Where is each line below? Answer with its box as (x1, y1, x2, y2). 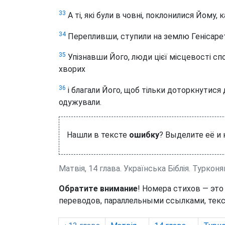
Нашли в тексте (67, 130, 129, 140)
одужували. (59, 97, 101, 107)
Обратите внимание (59, 183, 138, 193)
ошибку (129, 130, 159, 140)
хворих (59, 64, 85, 74)
